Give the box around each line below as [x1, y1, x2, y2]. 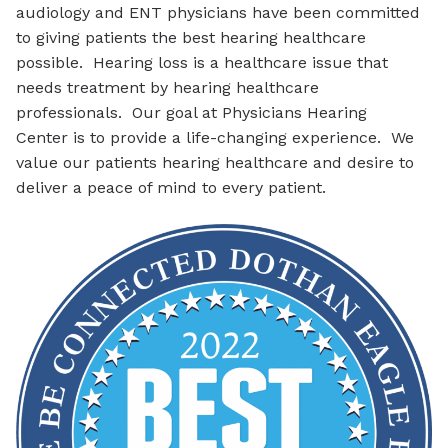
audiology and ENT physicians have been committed [16, 3, 420, 23]
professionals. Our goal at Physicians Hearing [16, 103, 367, 123]
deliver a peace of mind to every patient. [16, 178, 326, 198]
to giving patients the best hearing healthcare [16, 28, 366, 48]
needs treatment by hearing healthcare [16, 78, 319, 98]
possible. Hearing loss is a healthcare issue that [16, 53, 388, 73]
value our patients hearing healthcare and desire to [16, 153, 414, 173]
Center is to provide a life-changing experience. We [16, 128, 414, 148]
